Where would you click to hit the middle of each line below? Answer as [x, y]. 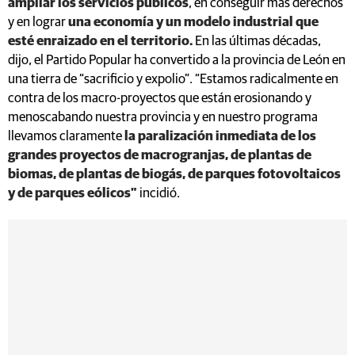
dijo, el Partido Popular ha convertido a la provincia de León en [177, 60]
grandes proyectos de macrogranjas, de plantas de [160, 155]
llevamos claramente [66, 136]
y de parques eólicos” [73, 193]
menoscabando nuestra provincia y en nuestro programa [163, 117]
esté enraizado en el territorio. [100, 41]
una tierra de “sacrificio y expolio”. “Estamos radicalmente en [173, 79]
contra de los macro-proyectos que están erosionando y [160, 98]
